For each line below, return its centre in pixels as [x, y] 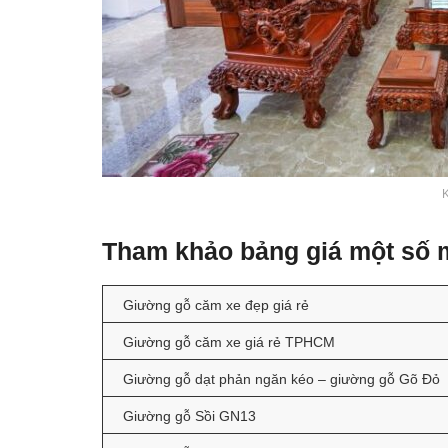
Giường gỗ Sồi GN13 [189, 417]
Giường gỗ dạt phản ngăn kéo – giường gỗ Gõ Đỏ [281, 380]
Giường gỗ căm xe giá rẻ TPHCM [229, 343]
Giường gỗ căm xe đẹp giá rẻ [216, 306]
